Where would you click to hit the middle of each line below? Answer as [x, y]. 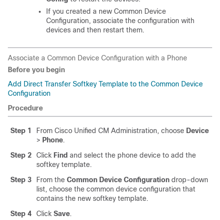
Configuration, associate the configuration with [120, 21]
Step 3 [21, 180]
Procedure [25, 108]
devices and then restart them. [95, 30]
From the [52, 180]
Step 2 [21, 155]
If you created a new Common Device [106, 11]
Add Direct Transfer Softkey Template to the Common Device [105, 84]
